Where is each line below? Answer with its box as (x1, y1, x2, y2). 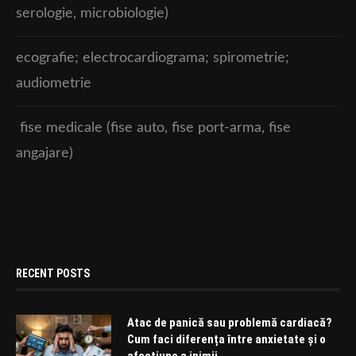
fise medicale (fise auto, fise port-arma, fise (16, 120, 291, 135)
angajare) (16, 145, 73, 161)
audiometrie (16, 75, 91, 91)
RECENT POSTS (16, 266, 90, 280)
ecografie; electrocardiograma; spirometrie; (16, 50, 289, 65)
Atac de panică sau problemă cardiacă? (127, 315, 332, 330)
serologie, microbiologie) (16, 6, 168, 21)
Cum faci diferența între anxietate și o (127, 331, 326, 346)
